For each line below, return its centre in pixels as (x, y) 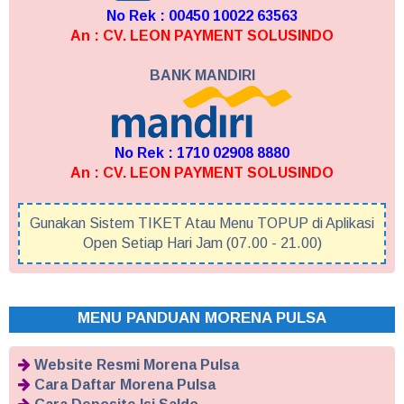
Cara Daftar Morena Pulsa (125, 384)
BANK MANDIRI (202, 75)
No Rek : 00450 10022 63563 (202, 15)
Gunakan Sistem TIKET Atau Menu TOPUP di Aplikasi (202, 223)
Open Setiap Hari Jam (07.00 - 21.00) (202, 243)
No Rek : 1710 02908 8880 (202, 152)
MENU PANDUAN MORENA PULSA (202, 317)
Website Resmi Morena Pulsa (137, 364)
